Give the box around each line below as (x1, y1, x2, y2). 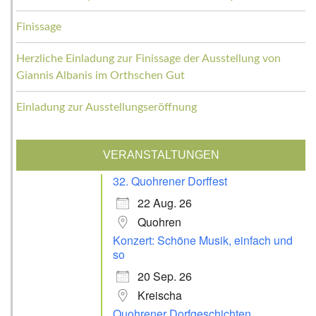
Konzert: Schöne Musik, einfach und (113, 232, 293, 248)
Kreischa (138, 287, 182, 303)
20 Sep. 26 (138, 268, 192, 284)
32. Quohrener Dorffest (113, 173, 227, 189)
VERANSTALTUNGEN (102, 149, 219, 161)
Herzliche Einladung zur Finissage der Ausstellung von (16, 53, 281, 64)
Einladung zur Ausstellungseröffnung (16, 102, 197, 113)
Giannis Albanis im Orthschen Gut (16, 70, 185, 81)
